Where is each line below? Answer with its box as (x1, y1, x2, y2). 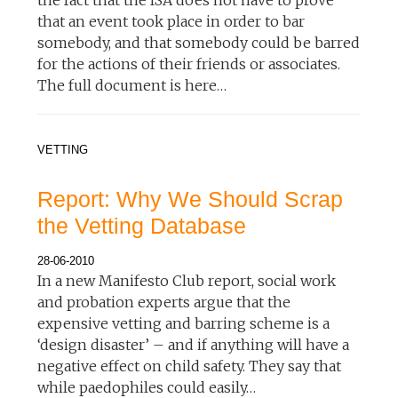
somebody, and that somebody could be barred (37, 33, 361, 52)
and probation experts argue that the (37, 292, 291, 311)
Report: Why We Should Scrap (37, 186, 344, 211)
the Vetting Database (37, 212, 247, 238)
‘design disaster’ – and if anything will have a (37, 335, 350, 354)
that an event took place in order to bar (37, 12, 306, 30)
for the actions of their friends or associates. (37, 54, 341, 73)
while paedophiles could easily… (37, 378, 257, 396)
